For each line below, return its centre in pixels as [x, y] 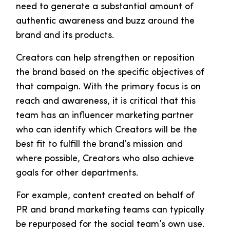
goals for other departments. [77, 174]
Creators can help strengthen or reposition [105, 59]
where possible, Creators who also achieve [105, 159]
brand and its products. [65, 36]
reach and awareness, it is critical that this [106, 102]
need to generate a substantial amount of [105, 7]
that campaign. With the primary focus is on [108, 87]
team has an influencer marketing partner [105, 116]
